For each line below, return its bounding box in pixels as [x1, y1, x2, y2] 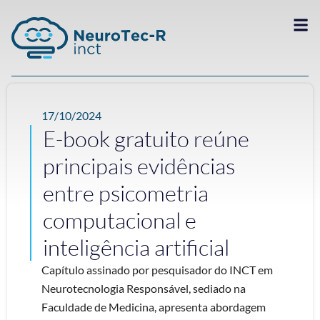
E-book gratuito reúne [43, 125, 249, 152]
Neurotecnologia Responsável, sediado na [41, 281, 246, 295]
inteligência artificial [43, 234, 229, 261]
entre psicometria [43, 179, 209, 206]
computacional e [43, 206, 196, 234]
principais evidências [43, 152, 235, 179]
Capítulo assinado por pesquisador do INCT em [41, 263, 273, 276]
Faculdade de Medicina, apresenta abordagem [41, 300, 266, 314]
